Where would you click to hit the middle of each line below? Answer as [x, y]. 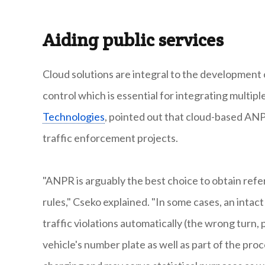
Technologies [74, 117]
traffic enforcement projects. [110, 138]
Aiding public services [133, 40]
